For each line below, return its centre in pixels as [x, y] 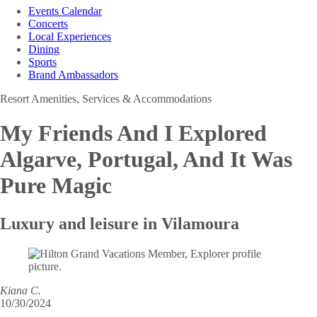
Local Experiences [70, 36]
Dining [44, 49]
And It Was [237, 160]
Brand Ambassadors [73, 74]
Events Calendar [65, 11]
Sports [42, 62]
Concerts [48, 23]
